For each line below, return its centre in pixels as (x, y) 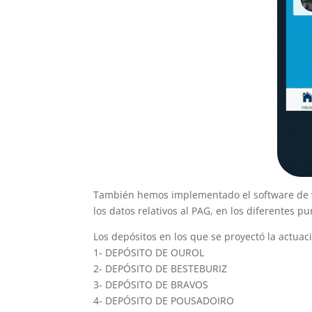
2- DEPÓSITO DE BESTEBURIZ (161, 269)
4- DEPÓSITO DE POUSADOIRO (164, 301)
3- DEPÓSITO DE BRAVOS (151, 285)
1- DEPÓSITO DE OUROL (149, 253)
